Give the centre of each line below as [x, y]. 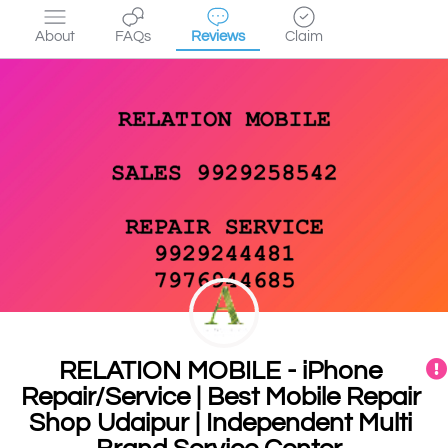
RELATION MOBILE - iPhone [221, 370]
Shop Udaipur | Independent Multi [221, 422]
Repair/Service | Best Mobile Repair [220, 396]
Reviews [218, 36]
